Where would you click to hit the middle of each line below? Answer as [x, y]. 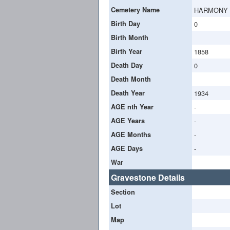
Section [123, 192]
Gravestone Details [148, 177]
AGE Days [127, 148]
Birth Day [126, 23]
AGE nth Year [132, 107]
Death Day [127, 65]
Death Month [131, 79]
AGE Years [128, 120]
